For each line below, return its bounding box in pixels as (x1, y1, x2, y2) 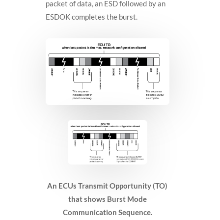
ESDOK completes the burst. (45, 12, 137, 22)
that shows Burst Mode (68, 194, 147, 204)
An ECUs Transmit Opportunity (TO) (47, 181, 168, 191)
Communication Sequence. (62, 208, 152, 217)
